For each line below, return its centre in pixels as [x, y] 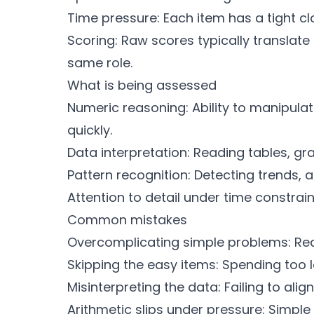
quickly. [90, 130]
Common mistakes [127, 220]
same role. [100, 63]
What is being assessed [142, 85]
